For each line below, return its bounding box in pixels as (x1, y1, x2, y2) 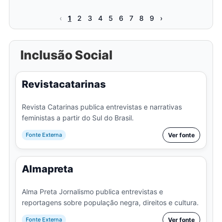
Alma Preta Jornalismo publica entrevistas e (21, 187, 163, 196)
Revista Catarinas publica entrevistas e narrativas (21, 102, 182, 111)
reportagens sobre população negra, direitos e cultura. (21, 198, 199, 207)
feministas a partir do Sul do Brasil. (21, 113, 134, 122)
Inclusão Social (20, 47, 112, 62)
